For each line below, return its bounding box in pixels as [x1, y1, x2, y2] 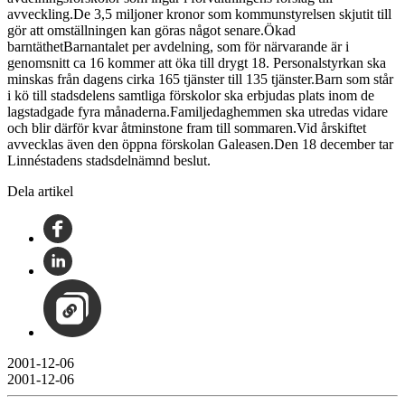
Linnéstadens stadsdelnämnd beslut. [7, 152, 211, 168]
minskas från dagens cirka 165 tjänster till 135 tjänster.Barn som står [7, 71, 393, 87]
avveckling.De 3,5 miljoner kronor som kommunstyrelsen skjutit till [7, 5, 391, 22]
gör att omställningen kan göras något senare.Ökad [7, 22, 296, 38]
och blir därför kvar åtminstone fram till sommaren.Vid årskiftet [7, 119, 366, 136]
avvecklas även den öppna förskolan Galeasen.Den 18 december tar [7, 136, 393, 152]
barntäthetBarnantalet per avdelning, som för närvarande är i [7, 38, 349, 54]
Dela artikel [7, 183, 73, 199]
